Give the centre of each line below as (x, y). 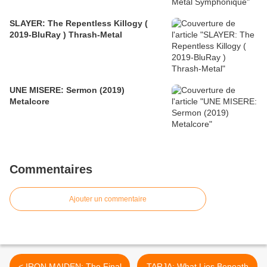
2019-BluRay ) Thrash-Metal (66, 35)
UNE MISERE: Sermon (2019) (67, 90)
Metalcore (30, 102)
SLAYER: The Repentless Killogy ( (79, 24)
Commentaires (51, 170)
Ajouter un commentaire (108, 199)
